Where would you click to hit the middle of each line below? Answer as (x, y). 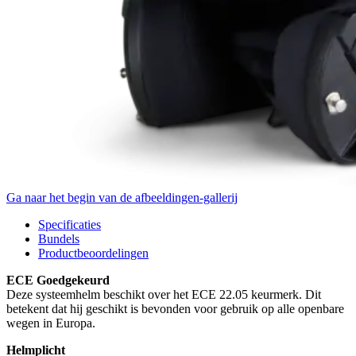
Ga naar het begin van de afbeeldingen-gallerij (122, 197)
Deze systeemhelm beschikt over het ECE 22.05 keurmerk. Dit (164, 294)
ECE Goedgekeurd (58, 280)
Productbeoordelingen (93, 253)
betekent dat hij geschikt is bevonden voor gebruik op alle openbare (175, 308)
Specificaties (70, 224)
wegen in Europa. (52, 323)
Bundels (59, 238)
